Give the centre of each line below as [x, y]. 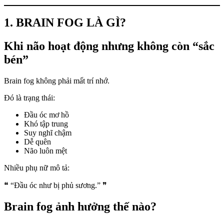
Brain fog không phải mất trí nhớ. [57, 81]
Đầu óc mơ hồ [46, 115]
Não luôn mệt [45, 151]
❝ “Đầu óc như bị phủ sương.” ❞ [55, 185]
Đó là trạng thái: [29, 98]
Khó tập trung [46, 124]
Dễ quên [37, 142]
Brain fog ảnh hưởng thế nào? [80, 207]
